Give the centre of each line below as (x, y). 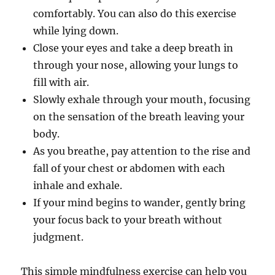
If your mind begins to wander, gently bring (140, 203)
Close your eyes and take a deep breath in (134, 48)
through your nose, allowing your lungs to (136, 65)
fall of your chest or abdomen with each (130, 168)
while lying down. (76, 31)
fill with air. (61, 83)
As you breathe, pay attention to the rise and (142, 151)
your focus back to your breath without (128, 220)
